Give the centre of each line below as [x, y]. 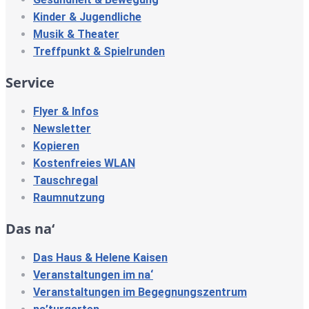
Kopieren [56, 146]
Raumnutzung [69, 197]
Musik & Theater [76, 34]
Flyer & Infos [66, 111]
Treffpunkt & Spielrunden [99, 51]
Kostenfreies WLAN [84, 163]
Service [30, 82]
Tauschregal [66, 180]
